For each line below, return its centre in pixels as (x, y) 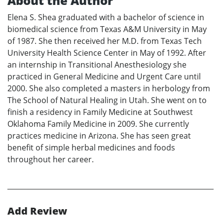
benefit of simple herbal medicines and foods (91, 148)
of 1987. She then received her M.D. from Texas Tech (105, 41)
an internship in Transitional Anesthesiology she (97, 65)
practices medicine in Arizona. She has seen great (99, 136)
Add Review (37, 211)
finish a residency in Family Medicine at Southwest (100, 112)
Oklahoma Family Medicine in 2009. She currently (98, 124)
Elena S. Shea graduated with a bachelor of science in (106, 18)
